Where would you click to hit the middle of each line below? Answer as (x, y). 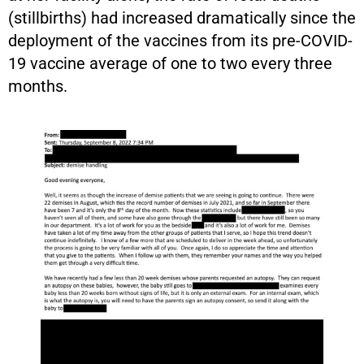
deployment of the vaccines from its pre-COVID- (180, 40)
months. (38, 86)
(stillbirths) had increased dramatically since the (182, 17)
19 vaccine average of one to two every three (170, 63)
